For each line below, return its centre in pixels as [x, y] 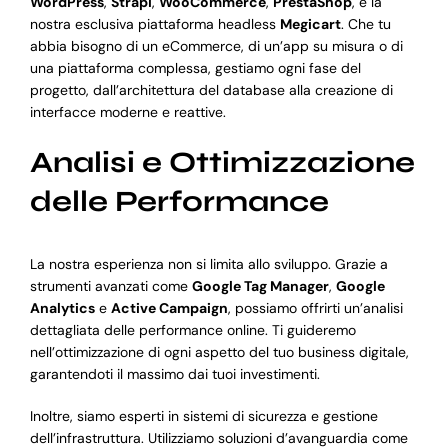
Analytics [62, 308]
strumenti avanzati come [110, 286]
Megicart [310, 23]
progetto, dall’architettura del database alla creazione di [211, 89]
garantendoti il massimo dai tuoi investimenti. [174, 374]
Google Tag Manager [260, 286]
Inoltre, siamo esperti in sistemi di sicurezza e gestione [203, 416]
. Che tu [365, 23]
